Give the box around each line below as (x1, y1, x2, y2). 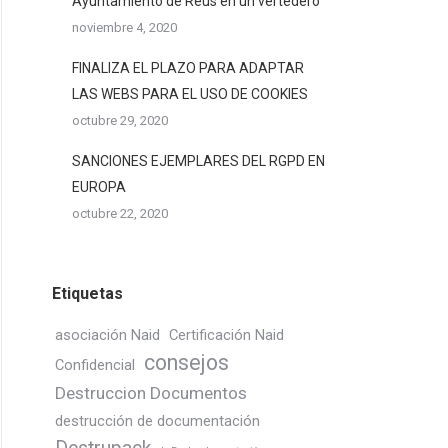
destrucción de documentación (55, 412, 260, 430)
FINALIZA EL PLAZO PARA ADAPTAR (72, 60, 304, 76)
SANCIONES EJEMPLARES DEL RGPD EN (72, 153, 325, 169)
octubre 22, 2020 (72, 206, 168, 221)
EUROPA (72, 179, 126, 195)
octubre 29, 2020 (72, 113, 168, 128)
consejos (144, 350, 229, 375)
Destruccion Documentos (55, 383, 247, 403)
